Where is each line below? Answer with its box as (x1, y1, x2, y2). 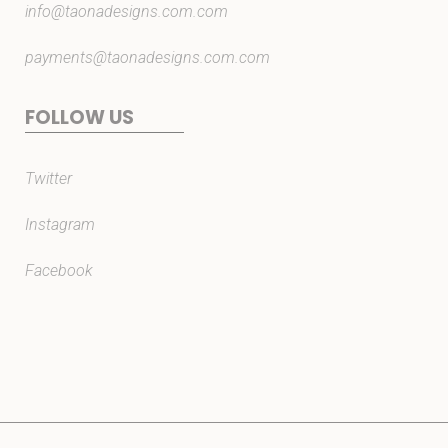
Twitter (25, 169, 72, 188)
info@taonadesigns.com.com (25, 2, 228, 21)
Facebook (25, 261, 93, 280)
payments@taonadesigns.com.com (25, 48, 270, 67)
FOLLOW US (25, 104, 134, 131)
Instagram (25, 215, 95, 234)
